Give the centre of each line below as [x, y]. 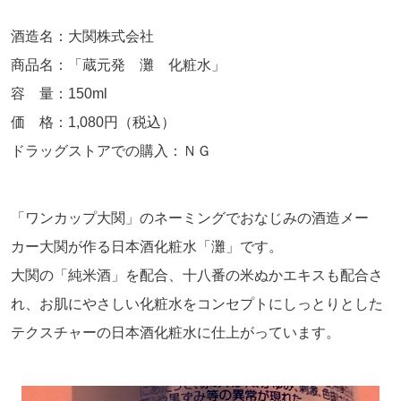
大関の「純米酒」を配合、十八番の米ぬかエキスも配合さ [197, 275]
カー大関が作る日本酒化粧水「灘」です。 [147, 246]
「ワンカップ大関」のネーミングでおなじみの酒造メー [190, 218]
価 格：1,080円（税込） [93, 122]
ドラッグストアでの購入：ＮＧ [111, 150]
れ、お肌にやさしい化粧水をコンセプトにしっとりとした [197, 303]
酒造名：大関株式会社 [82, 36]
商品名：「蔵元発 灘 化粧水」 [118, 64]
